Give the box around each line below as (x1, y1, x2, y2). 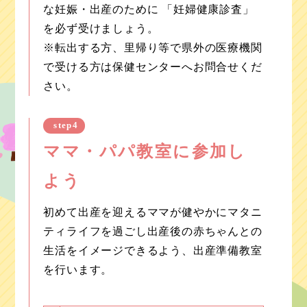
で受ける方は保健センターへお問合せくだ (43, 61, 262, 73)
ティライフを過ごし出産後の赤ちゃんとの (43, 225, 262, 237)
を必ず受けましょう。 (43, 23, 159, 35)
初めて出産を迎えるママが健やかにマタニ (43, 206, 262, 218)
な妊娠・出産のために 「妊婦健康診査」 (43, 3, 254, 16)
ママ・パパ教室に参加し (43, 142, 247, 160)
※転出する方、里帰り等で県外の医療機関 (43, 42, 262, 54)
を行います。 (43, 263, 113, 275)
